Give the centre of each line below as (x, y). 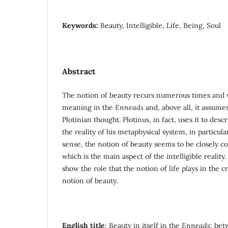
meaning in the (89, 107)
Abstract (79, 71)
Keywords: (81, 25)
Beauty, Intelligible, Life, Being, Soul (161, 25)
